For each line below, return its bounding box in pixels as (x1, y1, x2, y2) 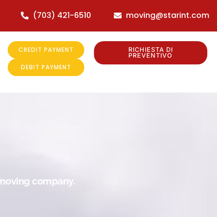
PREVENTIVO (128, 52, 173, 60)
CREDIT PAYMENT (18, 46, 74, 54)
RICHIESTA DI (128, 46, 173, 54)
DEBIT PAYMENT (20, 63, 71, 72)
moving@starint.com (126, 10, 210, 21)
